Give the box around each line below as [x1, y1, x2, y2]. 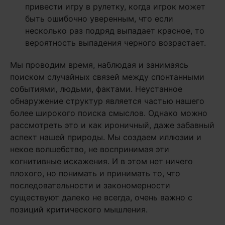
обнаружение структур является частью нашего [10, 96, 204, 106]
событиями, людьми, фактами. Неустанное [10, 84, 182, 94]
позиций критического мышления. [10, 204, 148, 215]
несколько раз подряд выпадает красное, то [25, 26, 204, 36]
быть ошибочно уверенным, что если [25, 14, 173, 24]
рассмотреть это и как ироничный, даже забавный [10, 120, 214, 131]
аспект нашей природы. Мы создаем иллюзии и [10, 132, 201, 143]
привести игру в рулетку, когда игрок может [25, 2, 205, 12]
